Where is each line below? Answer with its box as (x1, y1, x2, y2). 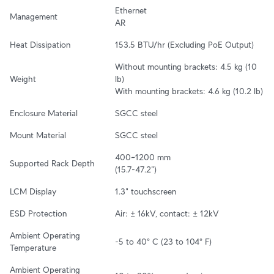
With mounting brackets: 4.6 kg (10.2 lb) (115, 86, 263, 97)
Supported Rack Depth (10, 158, 95, 169)
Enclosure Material (10, 108, 78, 119)
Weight (10, 74, 36, 84)
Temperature (10, 243, 56, 253)
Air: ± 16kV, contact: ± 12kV (115, 209, 219, 219)
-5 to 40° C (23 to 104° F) (115, 237, 212, 247)
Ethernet (115, 6, 147, 16)
